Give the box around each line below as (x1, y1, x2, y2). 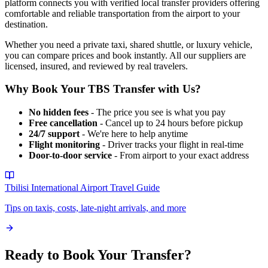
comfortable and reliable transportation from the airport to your (5, 8, 240, 19)
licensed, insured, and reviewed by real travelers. (5, 60, 188, 71)
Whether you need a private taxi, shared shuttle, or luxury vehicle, (5, 39, 252, 50)
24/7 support (29, 129, 80, 139)
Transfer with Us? (110, 83, 201, 96)
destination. (5, 19, 48, 29)
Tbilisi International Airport (5, 182, 108, 193)
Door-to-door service (29, 150, 112, 160)
